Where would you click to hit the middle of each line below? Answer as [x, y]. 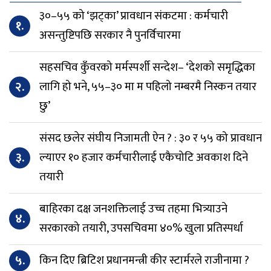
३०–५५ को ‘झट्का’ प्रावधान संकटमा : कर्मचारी [134, 16]
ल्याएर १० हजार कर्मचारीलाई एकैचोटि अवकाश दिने [144, 157]
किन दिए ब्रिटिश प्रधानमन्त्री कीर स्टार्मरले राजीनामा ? [144, 260]
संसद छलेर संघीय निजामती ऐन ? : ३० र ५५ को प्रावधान [151, 138]
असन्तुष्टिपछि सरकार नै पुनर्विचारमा [110, 35]
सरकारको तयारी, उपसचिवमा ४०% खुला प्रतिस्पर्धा [141, 228]
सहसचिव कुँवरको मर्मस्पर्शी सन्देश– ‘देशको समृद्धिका [147, 67]
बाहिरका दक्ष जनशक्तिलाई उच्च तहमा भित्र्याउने [133, 209]
